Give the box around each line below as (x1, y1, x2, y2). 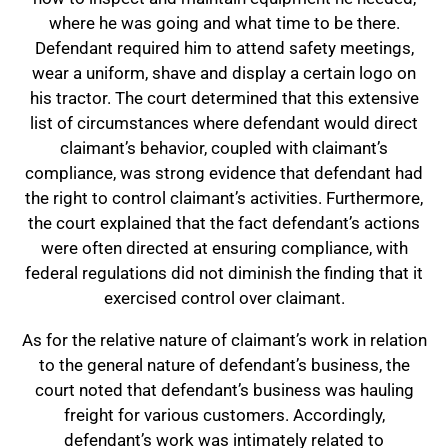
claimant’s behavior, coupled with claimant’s (60, 138, 388, 158)
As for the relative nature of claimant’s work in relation (21, 330, 427, 350)
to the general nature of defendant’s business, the (38, 355, 410, 375)
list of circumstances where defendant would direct (30, 113, 418, 133)
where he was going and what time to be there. (48, 13, 400, 33)
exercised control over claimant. (103, 288, 345, 308)
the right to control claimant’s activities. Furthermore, (25, 188, 423, 208)
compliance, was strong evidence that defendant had (25, 163, 423, 183)
